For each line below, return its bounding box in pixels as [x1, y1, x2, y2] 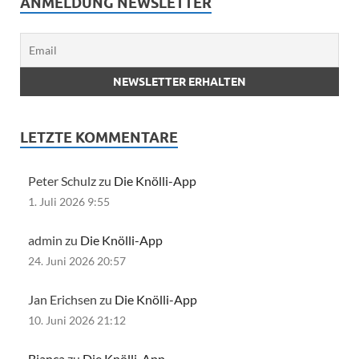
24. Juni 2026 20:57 [28, 254, 126, 268]
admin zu [28, 232, 80, 248]
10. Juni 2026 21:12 [28, 314, 126, 328]
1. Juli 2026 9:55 [28, 195, 110, 208]
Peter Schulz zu [28, 172, 114, 188]
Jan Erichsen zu [28, 291, 115, 307]
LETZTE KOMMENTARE [20, 128, 178, 146]
